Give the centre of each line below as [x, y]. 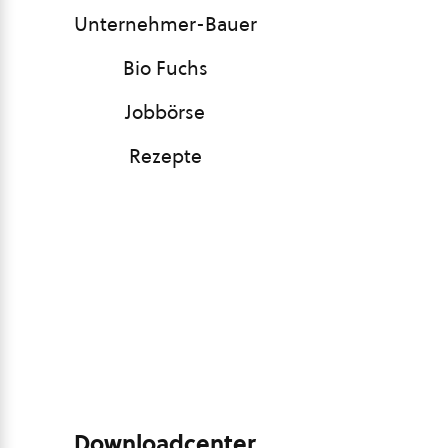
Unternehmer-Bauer [165, 24]
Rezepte [165, 156]
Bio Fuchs [165, 68]
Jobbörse [165, 112]
